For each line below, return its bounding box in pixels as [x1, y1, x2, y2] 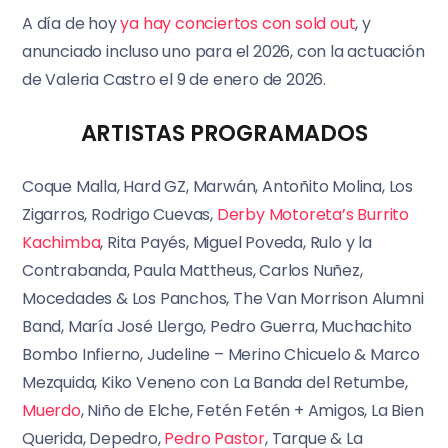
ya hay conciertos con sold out [120, 12, 356, 36]
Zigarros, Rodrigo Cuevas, [22, 203, 217, 227]
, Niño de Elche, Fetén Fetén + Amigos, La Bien [80, 399, 424, 423]
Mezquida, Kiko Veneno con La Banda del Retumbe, [22, 371, 408, 395]
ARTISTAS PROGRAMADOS [80, 117, 368, 150]
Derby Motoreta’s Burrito [216, 203, 410, 227]
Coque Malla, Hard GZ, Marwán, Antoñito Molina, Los [22, 175, 413, 199]
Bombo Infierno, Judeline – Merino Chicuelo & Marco [22, 343, 420, 367]
